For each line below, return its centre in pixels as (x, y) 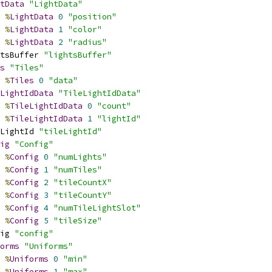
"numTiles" (78, 170)
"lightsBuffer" (78, 55)
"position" (92, 17)
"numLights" (80, 157)
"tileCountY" (83, 195)
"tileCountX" (83, 182)
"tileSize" (78, 221)
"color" (85, 29)
